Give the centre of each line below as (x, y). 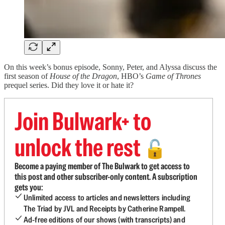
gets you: (29, 187)
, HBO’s (131, 76)
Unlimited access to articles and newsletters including (107, 198)
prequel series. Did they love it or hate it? (69, 85)
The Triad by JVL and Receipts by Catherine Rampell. (105, 209)
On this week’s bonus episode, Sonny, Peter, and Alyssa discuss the (110, 67)
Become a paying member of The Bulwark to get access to (102, 166)
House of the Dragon (83, 76)
